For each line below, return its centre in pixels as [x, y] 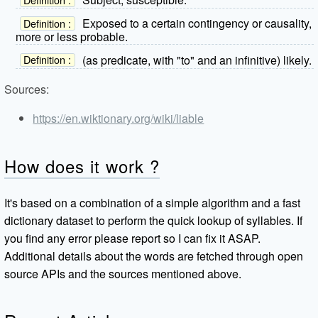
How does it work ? [82, 165]
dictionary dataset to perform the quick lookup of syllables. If [154, 220]
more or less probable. [72, 36]
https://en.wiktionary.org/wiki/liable [119, 118]
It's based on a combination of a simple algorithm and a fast [153, 202]
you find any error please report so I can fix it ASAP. [133, 238]
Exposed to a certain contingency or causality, [197, 23]
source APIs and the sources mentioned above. [123, 273]
